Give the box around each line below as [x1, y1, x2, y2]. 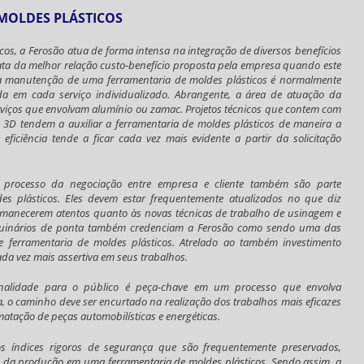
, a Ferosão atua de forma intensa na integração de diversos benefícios [14, 43, 341, 58]
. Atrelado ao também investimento [172, 234, 342, 249]
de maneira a [275, 116, 342, 131]
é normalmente [266, 72, 342, 87]
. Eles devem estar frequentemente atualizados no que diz [57, 190, 342, 206]
